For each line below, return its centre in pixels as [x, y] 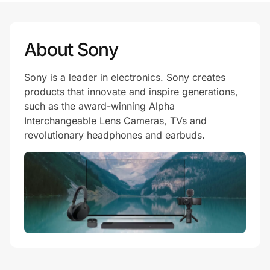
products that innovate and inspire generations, [131, 91]
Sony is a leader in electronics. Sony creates [125, 77]
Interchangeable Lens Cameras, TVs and [115, 120]
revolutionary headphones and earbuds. [115, 135]
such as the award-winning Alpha [99, 106]
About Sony [71, 49]
